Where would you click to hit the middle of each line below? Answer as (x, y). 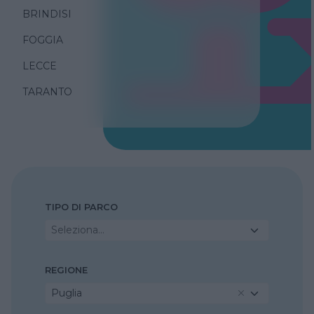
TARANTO (47, 91)
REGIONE (66, 270)
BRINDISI (47, 14)
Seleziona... (78, 230)
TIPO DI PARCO (81, 207)
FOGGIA (43, 40)
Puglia (67, 293)
